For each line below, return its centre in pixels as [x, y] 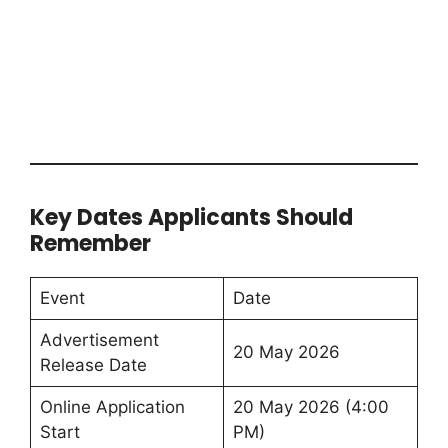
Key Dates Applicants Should [191, 217]
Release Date [93, 364]
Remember [90, 243]
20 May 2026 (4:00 [310, 406]
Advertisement [99, 339]
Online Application [112, 406]
